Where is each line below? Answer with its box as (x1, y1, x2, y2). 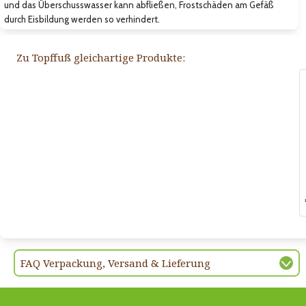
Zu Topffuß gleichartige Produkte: (16, 50, 185, 64)
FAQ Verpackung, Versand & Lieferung (20, 255, 210, 270)
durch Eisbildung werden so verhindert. (4, 13, 160, 25)
